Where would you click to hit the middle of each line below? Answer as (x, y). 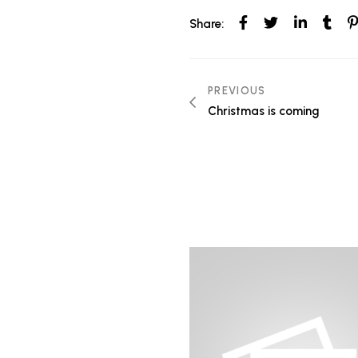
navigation (265, 145)
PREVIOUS (237, 91)
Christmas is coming (263, 111)
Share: (207, 24)
